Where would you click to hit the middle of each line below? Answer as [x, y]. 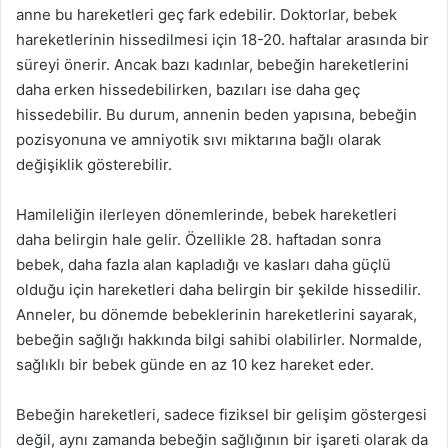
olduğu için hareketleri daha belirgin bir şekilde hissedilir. [218, 289]
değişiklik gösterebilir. [94, 164]
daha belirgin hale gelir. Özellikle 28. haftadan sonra [198, 239]
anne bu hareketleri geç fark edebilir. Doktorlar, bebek [206, 14]
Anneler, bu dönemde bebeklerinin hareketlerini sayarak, [216, 314]
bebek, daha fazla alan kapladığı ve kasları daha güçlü [203, 264]
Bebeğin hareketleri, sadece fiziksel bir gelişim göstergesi [221, 414]
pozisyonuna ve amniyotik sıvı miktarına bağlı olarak [198, 139]
